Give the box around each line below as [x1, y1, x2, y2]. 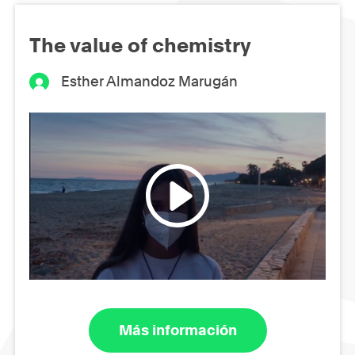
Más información [118, 322, 237, 339]
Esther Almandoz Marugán [61, 72, 239, 90]
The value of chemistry [29, 32, 251, 57]
